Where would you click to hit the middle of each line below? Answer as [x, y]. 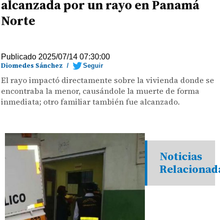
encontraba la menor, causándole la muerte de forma [100, 91]
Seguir [93, 66]
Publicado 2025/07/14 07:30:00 [56, 57]
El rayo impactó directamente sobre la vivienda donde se [108, 80]
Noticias [181, 156]
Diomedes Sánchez [32, 66]
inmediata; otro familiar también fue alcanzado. [91, 102]
